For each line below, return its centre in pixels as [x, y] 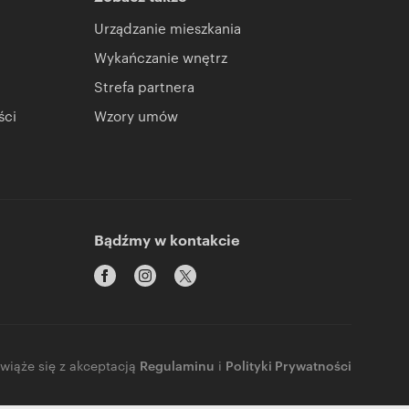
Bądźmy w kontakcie [167, 239]
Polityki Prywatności [288, 364]
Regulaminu [177, 364]
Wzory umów [136, 115]
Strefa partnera [144, 86]
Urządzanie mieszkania [168, 27]
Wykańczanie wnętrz [161, 57]
